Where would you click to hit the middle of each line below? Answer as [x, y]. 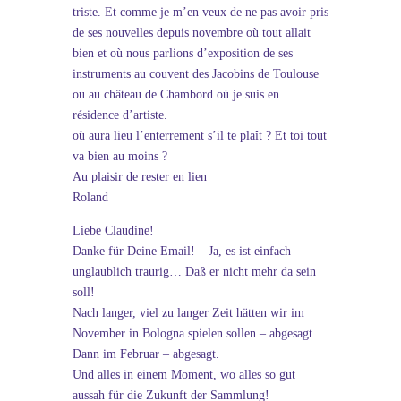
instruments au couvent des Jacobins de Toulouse [195, 74]
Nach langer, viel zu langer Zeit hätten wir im [188, 313]
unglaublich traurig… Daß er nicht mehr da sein [194, 272]
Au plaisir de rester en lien [139, 177]
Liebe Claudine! [113, 230]
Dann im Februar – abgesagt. [145, 354]
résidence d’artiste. [119, 115]
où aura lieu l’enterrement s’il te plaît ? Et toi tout [199, 136]
